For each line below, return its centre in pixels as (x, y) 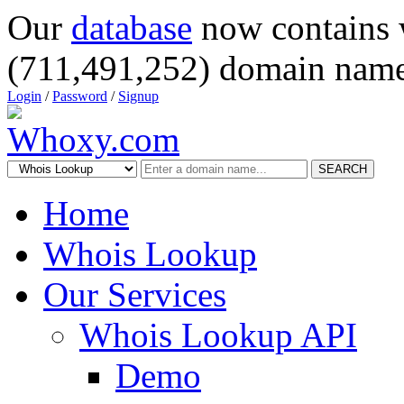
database (132, 28)
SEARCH (343, 169)
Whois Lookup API (218, 335)
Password (80, 96)
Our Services (135, 294)
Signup (138, 96)
